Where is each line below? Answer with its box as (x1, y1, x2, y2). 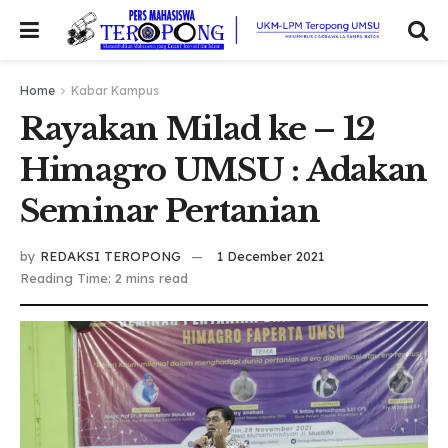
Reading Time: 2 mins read (20, 269, 188, 286)
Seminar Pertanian (20, 191, 320, 231)
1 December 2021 (217, 247, 324, 264)
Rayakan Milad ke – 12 (20, 109, 376, 149)
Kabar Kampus (71, 83, 159, 98)
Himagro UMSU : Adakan (20, 150, 428, 190)
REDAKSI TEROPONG (40, 247, 181, 264)
